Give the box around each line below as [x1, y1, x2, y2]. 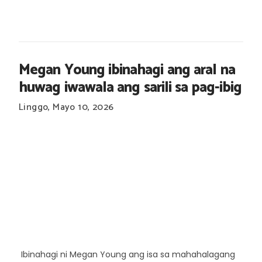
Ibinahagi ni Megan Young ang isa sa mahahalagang [19, 248, 235, 260]
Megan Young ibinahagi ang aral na [19, 57, 235, 82]
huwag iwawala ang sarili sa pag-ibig [19, 75, 242, 100]
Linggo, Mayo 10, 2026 [19, 99, 114, 115]
